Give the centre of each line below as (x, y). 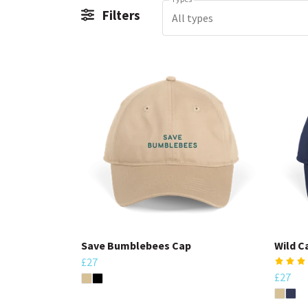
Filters (120, 15)
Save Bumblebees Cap (136, 245)
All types (192, 18)
